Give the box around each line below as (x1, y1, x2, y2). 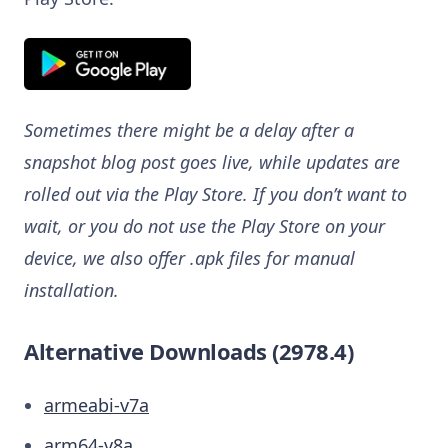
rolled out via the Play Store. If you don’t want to (24, 181, 407, 206)
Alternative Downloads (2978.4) (24, 335, 354, 366)
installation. (24, 277, 119, 302)
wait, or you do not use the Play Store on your (24, 213, 385, 238)
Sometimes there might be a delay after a (24, 117, 354, 142)
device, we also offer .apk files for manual (24, 245, 355, 270)
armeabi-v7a (44, 392, 149, 417)
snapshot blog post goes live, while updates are (24, 149, 400, 174)
